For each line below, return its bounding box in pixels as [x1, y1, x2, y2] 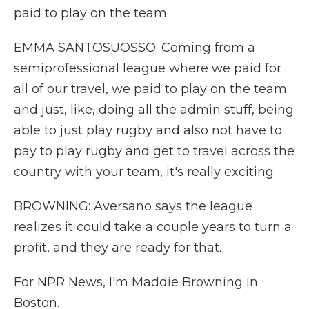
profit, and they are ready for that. [14, 240, 221, 255]
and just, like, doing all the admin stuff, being [14, 102, 294, 117]
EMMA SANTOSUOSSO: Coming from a [14, 40, 255, 55]
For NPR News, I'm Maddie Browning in [14, 275, 258, 290]
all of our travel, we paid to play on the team [14, 81, 287, 97]
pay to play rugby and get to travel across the [14, 143, 295, 159]
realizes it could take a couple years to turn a [14, 219, 292, 235]
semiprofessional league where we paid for [14, 61, 281, 76]
